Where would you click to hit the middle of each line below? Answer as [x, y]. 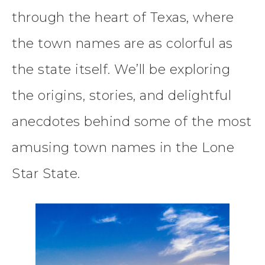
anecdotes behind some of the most [132, 121]
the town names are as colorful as [122, 43]
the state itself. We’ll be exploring [121, 69]
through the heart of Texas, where [123, 17]
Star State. [48, 173]
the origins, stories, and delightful [122, 95]
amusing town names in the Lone [123, 147]
